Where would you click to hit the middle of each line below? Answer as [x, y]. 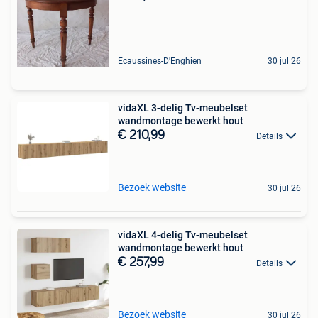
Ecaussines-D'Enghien [160, 61]
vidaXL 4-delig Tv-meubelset [183, 235]
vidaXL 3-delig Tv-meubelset [183, 108]
